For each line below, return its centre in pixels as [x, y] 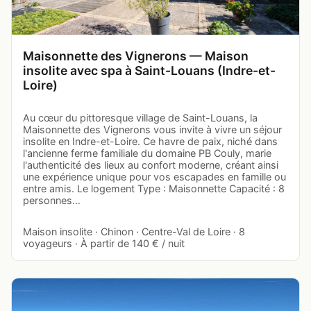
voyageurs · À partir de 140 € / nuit [104, 244]
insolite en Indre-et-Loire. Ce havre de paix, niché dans [150, 142]
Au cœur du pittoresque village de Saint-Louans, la [140, 118]
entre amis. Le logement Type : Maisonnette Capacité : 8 [154, 189]
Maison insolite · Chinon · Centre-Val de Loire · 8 [134, 232]
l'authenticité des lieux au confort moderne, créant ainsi [151, 165]
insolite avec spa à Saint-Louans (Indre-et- [149, 71]
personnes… [52, 201]
